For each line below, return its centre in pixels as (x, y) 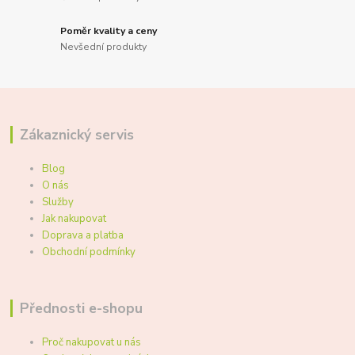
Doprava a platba (83, 236)
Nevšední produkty (104, 46)
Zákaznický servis (76, 135)
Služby (58, 202)
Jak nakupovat (74, 219)
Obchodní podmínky (89, 252)
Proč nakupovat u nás (92, 343)
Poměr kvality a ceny (109, 31)
